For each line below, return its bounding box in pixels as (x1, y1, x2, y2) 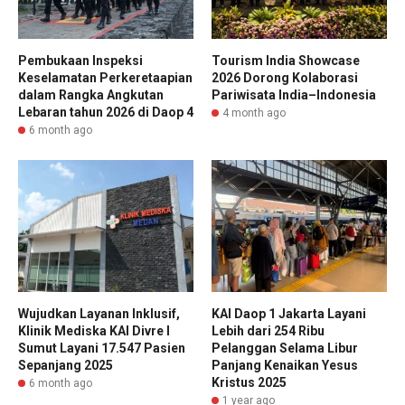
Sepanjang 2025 (18, 357, 113, 372)
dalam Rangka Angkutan (18, 88, 164, 103)
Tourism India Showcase (212, 53, 360, 69)
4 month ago (222, 107, 286, 120)
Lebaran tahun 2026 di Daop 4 (18, 105, 193, 120)
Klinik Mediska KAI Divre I (18, 323, 170, 338)
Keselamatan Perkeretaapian (18, 71, 193, 86)
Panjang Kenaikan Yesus (212, 357, 358, 372)
